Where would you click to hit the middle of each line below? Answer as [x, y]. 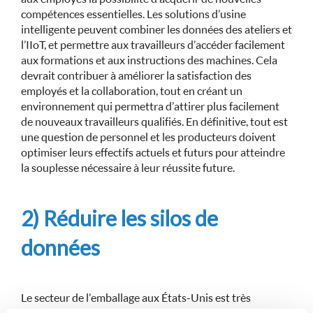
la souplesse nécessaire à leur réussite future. [128, 167]
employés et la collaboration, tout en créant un [132, 90]
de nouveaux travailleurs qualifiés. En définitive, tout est [154, 121]
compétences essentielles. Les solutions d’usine [133, 14]
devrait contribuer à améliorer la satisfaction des [136, 75]
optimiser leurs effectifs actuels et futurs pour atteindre [153, 152]
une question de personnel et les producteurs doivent [148, 137]
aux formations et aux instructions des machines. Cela [149, 60]
